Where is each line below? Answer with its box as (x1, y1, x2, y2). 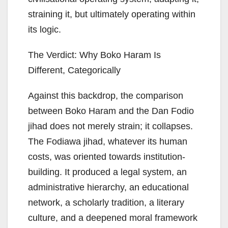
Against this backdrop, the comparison (28, 91, 183, 101)
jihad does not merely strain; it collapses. (28, 121, 193, 132)
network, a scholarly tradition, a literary (28, 197, 184, 208)
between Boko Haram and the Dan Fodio (28, 106, 194, 117)
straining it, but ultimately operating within (28, 9, 195, 20)
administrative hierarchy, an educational (28, 182, 189, 193)
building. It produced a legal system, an (28, 167, 187, 178)
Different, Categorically (28, 65, 121, 76)
